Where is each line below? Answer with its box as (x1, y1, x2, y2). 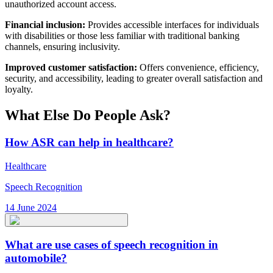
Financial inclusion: (5, 19, 85, 30)
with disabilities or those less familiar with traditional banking (5, 30, 239, 41)
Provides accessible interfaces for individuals (85, 19, 259, 30)
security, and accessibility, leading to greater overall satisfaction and (5, 73, 263, 84)
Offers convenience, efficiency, (137, 62, 259, 73)
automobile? (5, 251, 67, 264)
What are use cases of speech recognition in (5, 238, 218, 251)
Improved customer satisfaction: (5, 62, 137, 73)
